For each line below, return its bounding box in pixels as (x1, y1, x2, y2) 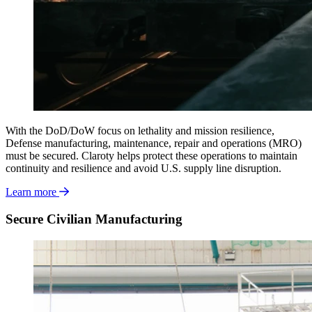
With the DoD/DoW (6, 125, 95, 137)
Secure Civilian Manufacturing (6, 212, 182, 227)
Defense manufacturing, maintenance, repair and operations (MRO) (6, 137, 302, 150)
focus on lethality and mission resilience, (97, 125, 274, 137)
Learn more (6, 186, 56, 198)
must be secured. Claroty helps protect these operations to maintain (6, 150, 297, 162)
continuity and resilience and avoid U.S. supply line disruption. (6, 162, 281, 175)
